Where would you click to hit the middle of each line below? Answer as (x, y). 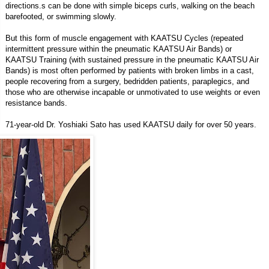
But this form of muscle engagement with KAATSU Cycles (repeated (125, 38)
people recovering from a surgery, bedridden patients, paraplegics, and (128, 81)
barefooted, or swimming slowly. (61, 16)
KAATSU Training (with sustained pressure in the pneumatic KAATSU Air (132, 59)
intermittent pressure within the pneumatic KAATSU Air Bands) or (119, 49)
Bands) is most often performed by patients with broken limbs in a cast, (130, 70)
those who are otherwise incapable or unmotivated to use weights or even (133, 92)
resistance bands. (37, 103)
